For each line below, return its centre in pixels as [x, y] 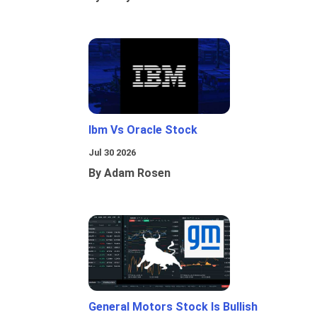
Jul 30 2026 [112, 153]
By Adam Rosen [129, 173]
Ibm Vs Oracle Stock [143, 130]
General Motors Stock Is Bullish [173, 307]
